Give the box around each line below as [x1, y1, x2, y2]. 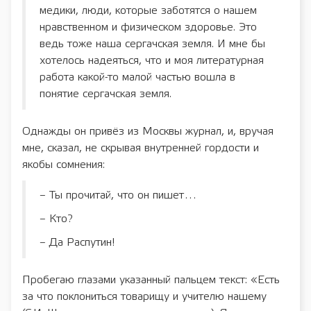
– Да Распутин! [40, 237, 115, 248]
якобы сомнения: [22, 159, 105, 170]
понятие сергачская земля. [40, 88, 171, 99]
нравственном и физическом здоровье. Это [40, 22, 257, 33]
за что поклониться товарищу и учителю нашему [22, 291, 267, 302]
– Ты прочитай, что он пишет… [40, 190, 197, 201]
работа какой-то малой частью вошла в [40, 72, 235, 83]
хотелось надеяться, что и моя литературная [40, 55, 264, 66]
